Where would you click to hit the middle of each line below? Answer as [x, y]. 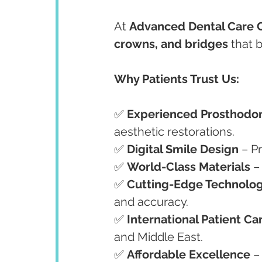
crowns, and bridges [171, 44]
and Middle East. [158, 237]
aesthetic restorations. [174, 132]
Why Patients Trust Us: [177, 79]
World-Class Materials [189, 167]
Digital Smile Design [183, 149]
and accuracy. [151, 202]
